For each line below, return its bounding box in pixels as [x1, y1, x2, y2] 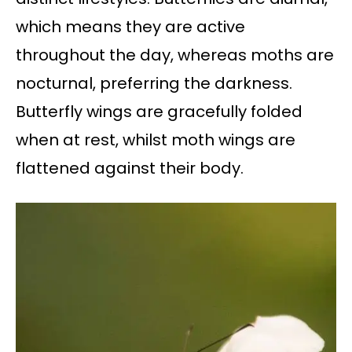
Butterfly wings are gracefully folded [16, 101, 302, 123]
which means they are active [16, 16, 245, 38]
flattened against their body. [16, 157, 244, 180]
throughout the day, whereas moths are [16, 44, 334, 67]
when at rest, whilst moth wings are [16, 129, 295, 152]
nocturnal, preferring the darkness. [16, 72, 292, 95]
